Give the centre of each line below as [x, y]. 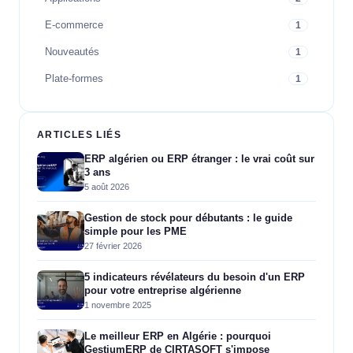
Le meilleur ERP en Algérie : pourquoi [178, 336]
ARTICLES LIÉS [79, 134]
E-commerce [74, 25]
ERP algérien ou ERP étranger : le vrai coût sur [199, 158]
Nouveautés [72, 52]
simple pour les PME [136, 231]
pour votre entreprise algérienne [163, 290]
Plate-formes [74, 79]
